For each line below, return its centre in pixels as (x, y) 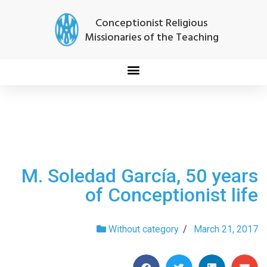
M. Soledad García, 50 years (140, 176)
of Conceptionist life (172, 195)
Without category (144, 229)
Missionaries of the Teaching (151, 38)
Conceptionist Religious (151, 24)
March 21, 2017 (226, 229)
